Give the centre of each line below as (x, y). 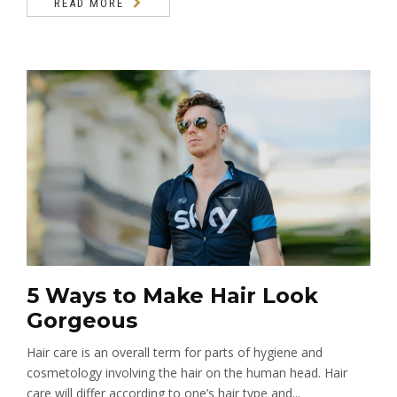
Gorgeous (82, 321)
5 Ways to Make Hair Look (172, 296)
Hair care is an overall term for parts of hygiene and (175, 353)
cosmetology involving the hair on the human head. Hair (187, 373)
